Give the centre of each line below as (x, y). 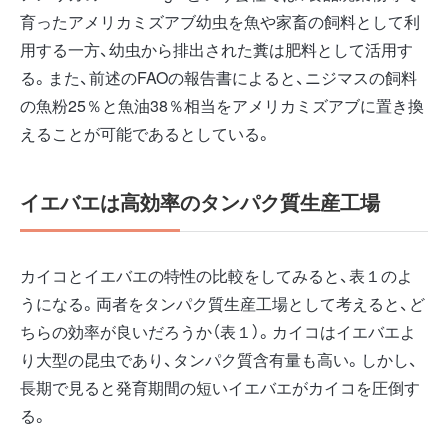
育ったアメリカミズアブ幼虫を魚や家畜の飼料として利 (220, 22)
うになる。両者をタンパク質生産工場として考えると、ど (222, 304)
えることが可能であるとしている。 (146, 134)
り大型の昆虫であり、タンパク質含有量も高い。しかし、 (219, 360)
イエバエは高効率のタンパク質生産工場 (200, 202)
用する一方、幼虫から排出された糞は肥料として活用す (216, 50)
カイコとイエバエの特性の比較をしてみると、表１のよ (216, 276)
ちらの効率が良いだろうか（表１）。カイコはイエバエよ (218, 332)
